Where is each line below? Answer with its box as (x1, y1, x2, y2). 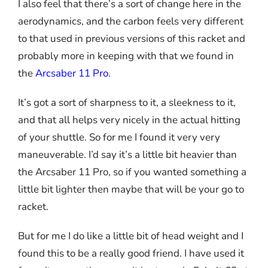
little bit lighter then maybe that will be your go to (17, 182, 244, 197)
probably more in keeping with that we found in (17, 49, 234, 63)
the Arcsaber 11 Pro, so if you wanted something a (17, 165, 246, 179)
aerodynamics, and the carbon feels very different (17, 14, 243, 29)
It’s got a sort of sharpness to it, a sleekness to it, (17, 96, 236, 110)
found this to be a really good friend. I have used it (17, 246, 244, 261)
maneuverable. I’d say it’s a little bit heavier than (17, 148, 237, 162)
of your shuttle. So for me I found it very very (17, 130, 220, 145)
